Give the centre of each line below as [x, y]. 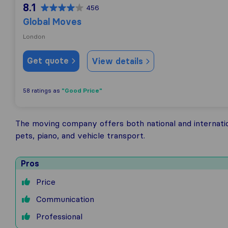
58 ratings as [42, 91]
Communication [63, 199]
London [34, 36]
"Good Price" [82, 90]
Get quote [49, 61]
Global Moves [52, 22]
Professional [57, 216]
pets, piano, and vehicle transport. [80, 135]
